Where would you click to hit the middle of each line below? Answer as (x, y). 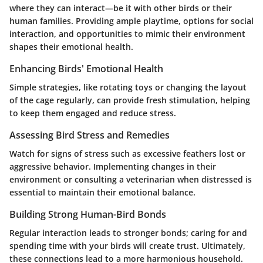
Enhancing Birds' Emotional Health (86, 68)
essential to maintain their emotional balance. (102, 193)
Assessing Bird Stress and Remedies (90, 135)
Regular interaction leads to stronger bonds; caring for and (128, 233)
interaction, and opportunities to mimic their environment (127, 33)
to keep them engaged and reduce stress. (93, 113)
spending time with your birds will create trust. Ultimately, (127, 246)
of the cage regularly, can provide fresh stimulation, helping (130, 100)
